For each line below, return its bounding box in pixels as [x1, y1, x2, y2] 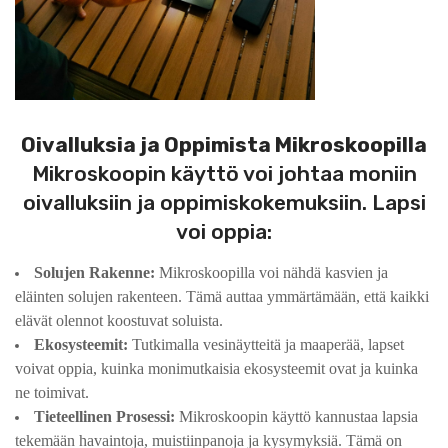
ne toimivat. [15, 383, 89, 401]
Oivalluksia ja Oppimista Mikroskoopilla [21, 131, 427, 157]
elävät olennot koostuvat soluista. [15, 311, 223, 329]
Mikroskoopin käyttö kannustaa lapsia [175, 407, 418, 425]
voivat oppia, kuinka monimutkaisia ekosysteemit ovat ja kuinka [15, 359, 418, 377]
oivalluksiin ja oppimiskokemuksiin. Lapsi [22, 189, 426, 215]
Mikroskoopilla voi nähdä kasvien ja [155, 263, 388, 281]
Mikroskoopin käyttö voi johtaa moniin [31, 160, 417, 186]
